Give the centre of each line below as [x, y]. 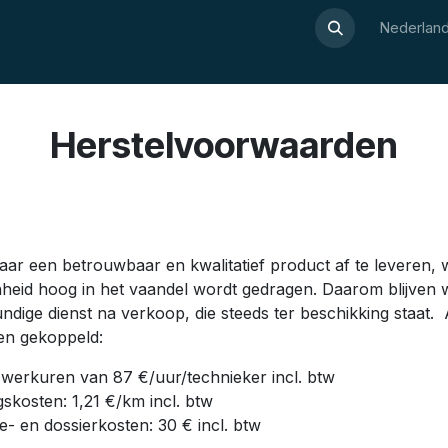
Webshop [266, 27]
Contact [343, 27]
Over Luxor [61, 27]
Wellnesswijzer [166, 27]
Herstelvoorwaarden [224, 145]
